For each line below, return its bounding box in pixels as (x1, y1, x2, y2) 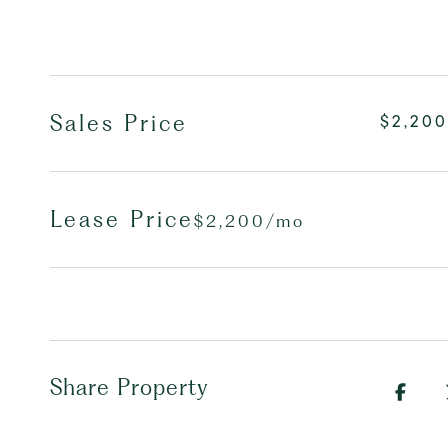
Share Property (50, 374, 209, 400)
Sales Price (50, 110, 188, 136)
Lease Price (50, 206, 194, 232)
